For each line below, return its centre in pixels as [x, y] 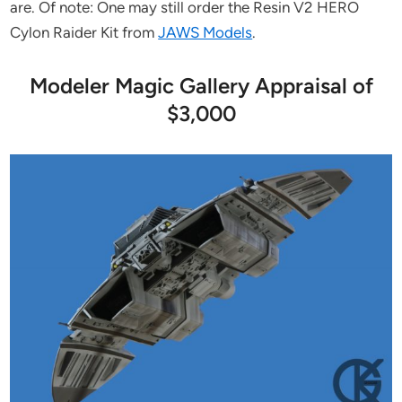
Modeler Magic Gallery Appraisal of [201, 85]
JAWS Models [205, 32]
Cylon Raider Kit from [84, 32]
